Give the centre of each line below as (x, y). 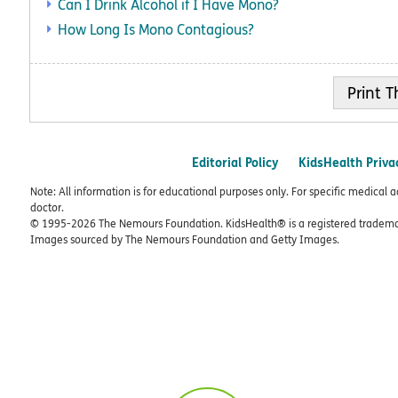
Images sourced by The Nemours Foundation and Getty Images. (185, 240)
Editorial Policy (235, 162)
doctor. (47, 208)
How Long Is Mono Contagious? (156, 29)
